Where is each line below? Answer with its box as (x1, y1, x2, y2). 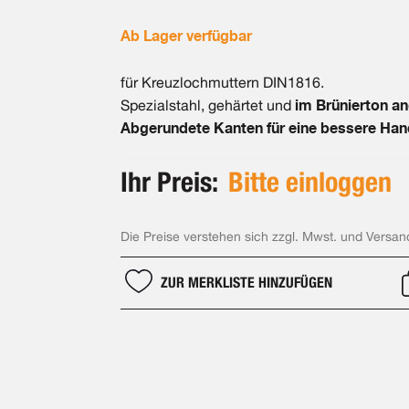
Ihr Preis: (120, 165, 225, 198)
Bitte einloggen (227, 165, 392, 198)
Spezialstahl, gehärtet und (120, 97, 295, 114)
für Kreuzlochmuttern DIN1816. (120, 74, 324, 91)
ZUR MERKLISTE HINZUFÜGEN (160, 274, 332, 291)
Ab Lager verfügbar (120, 26, 252, 45)
